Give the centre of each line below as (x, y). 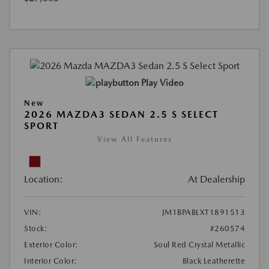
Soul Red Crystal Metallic (199, 245)
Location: (44, 180)
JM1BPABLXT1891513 (203, 213)
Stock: (36, 229)
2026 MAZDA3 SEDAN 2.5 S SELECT (121, 115)
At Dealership (216, 180)
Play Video (162, 83)
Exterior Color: (51, 245)
